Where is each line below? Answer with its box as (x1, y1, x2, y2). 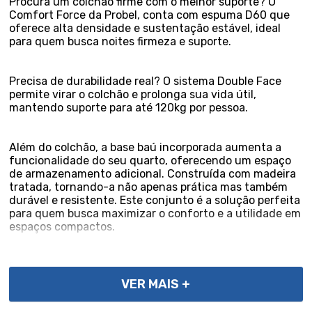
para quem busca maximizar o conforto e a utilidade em (9, 207, 302, 220)
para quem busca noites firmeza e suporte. (9, 35, 232, 48)
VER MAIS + (121, 276, 191, 292)
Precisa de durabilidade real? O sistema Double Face (9, 75, 282, 88)
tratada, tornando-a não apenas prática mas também (9, 180, 288, 194)
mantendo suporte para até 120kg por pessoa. (9, 101, 249, 114)
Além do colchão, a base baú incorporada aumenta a (9, 141, 282, 154)
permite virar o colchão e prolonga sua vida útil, (9, 88, 257, 101)
